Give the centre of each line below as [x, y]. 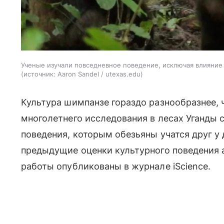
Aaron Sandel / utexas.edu [99, 74]
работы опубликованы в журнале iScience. [116, 166]
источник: [39, 74]
